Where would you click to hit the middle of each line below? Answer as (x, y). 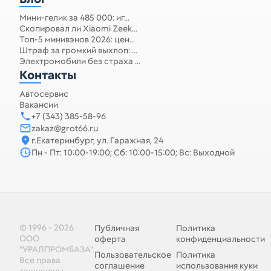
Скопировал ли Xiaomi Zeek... (78, 28)
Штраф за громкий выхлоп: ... (78, 50)
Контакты (48, 75)
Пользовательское (133, 255)
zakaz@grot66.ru (65, 128)
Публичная (117, 228)
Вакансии (39, 105)
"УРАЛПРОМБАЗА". (57, 249)
